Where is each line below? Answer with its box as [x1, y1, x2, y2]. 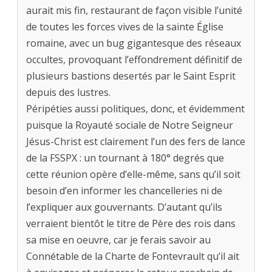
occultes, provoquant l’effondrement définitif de [26, 53, 242, 67]
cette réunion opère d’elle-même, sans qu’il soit [26, 168, 240, 182]
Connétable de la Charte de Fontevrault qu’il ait [26, 250, 239, 263]
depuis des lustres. [26, 86, 110, 100]
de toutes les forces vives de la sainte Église [26, 20, 223, 34]
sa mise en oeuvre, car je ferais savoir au [26, 233, 211, 247]
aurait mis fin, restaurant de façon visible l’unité [26, 4, 242, 18]
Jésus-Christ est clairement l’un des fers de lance [26, 135, 245, 149]
